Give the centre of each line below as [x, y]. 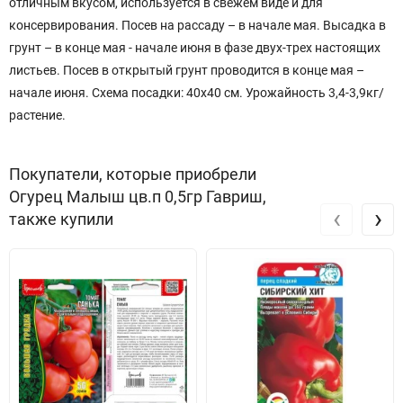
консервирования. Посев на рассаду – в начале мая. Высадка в [197, 25]
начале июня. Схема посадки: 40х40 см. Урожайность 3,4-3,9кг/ [197, 93]
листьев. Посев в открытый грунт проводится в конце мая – [187, 70]
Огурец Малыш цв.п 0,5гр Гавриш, [138, 197]
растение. [37, 115]
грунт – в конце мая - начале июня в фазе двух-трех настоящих [195, 48]
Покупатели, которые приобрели [133, 174]
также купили [61, 219]
